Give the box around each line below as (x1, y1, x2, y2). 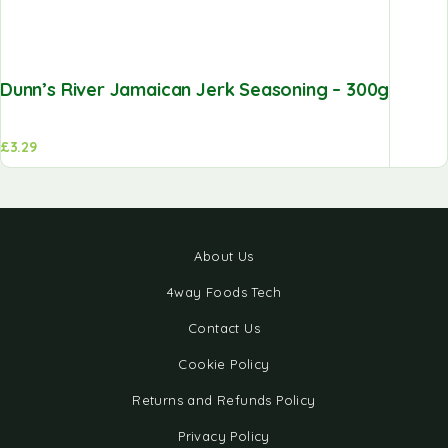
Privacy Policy (178, 428, 270, 444)
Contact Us (188, 320, 260, 336)
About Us (194, 248, 254, 264)
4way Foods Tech (167, 284, 281, 300)
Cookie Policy (178, 356, 270, 372)
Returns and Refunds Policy (132, 392, 316, 408)
